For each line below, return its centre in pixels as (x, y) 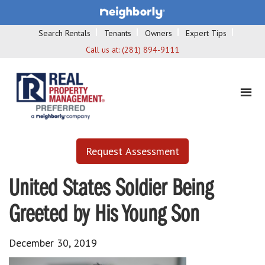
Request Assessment (132, 151)
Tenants (118, 33)
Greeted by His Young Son (104, 215)
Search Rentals (64, 33)
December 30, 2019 (53, 243)
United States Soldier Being (111, 189)
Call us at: (104, 49)
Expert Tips (206, 33)
